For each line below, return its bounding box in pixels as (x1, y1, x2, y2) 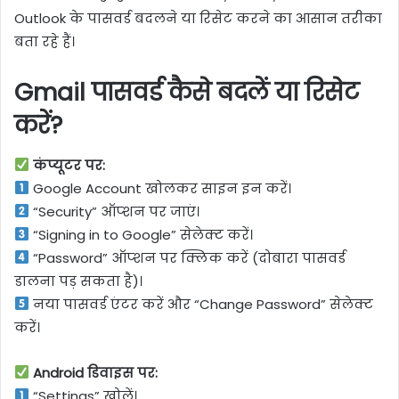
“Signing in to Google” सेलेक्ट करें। (29, 224, 254, 244)
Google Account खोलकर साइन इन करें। (29, 178, 292, 198)
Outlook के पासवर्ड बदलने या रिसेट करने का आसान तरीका (14, 9, 382, 28)
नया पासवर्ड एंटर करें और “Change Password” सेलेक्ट (29, 294, 374, 313)
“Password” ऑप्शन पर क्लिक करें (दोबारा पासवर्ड (29, 248, 346, 267)
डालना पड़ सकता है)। (14, 271, 142, 290)
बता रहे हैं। (14, 32, 75, 52)
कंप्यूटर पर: (33, 155, 106, 175)
